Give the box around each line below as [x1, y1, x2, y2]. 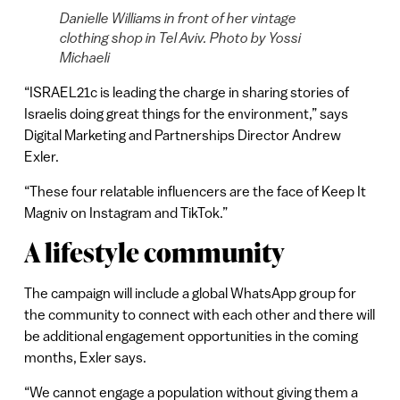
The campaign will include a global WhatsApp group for [23, 285, 356, 302]
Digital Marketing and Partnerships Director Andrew [23, 127, 341, 144]
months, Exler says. [23, 349, 146, 366]
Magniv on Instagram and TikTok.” [23, 204, 228, 221]
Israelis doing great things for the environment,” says [23, 105, 348, 122]
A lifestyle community [23, 233, 285, 271]
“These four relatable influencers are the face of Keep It [23, 182, 366, 199]
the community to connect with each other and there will [23, 306, 375, 323]
